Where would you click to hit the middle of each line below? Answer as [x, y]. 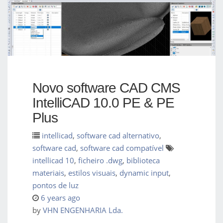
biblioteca [143, 161]
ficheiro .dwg [100, 161]
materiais [48, 173]
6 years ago [60, 198]
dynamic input [144, 173]
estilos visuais [92, 173]
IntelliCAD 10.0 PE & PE [103, 103]
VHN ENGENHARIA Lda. [83, 210]
